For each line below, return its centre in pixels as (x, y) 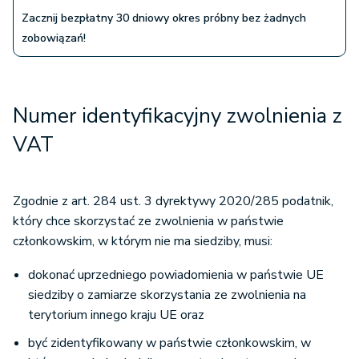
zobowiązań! (54, 38)
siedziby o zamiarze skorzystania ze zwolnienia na (167, 295)
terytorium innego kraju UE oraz (116, 315)
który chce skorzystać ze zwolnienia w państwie (148, 222)
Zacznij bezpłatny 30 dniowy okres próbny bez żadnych (164, 18)
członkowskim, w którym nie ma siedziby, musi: (143, 242)
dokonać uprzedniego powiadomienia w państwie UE (176, 275)
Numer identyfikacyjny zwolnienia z (177, 116)
